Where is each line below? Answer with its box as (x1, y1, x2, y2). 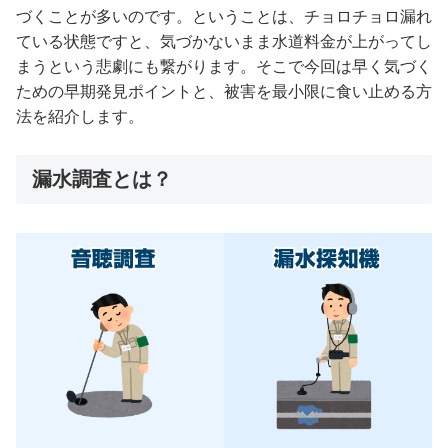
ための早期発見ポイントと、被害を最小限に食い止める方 (16, 83, 432, 101)
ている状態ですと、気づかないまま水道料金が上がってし (16, 33, 432, 51)
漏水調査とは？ (32, 168, 172, 191)
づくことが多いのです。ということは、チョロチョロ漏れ (16, 8, 432, 26)
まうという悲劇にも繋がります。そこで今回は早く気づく (16, 58, 432, 76)
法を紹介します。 (16, 108, 144, 126)
